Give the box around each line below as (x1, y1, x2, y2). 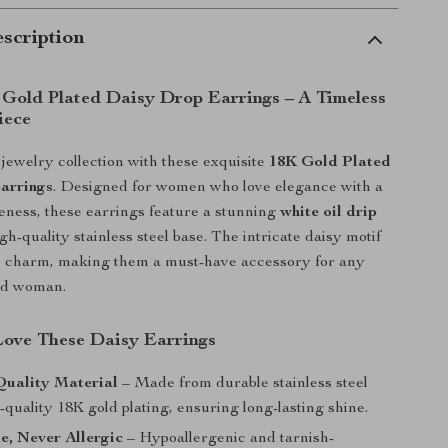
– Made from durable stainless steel (118, 376, 369, 392)
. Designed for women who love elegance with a (53, 180, 384, 196)
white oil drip (280, 205, 378, 221)
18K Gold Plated (269, 155, 392, 171)
